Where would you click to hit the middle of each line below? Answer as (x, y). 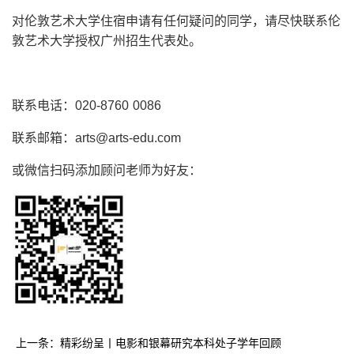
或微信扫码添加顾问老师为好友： (107, 170)
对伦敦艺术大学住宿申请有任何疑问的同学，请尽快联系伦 (176, 21)
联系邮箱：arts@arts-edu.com (96, 138)
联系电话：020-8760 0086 (87, 105)
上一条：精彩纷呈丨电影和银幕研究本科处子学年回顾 (149, 343)
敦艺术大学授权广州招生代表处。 (107, 41)
